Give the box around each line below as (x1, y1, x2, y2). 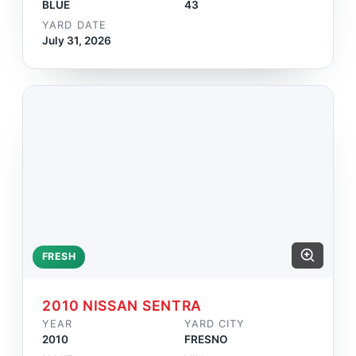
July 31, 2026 (42, 33, 112, 47)
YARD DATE (42, 18, 106, 31)
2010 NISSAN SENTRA (42, 297, 203, 315)
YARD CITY (184, 318, 246, 331)
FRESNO (184, 333, 228, 346)
